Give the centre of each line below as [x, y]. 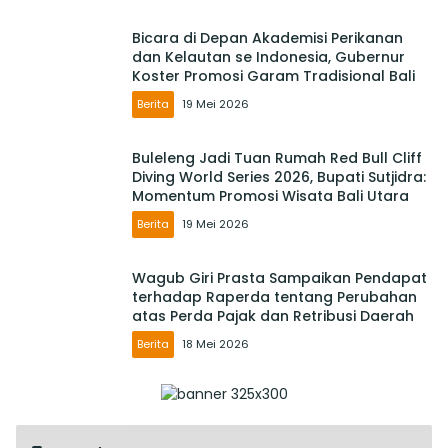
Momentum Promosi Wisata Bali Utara [270, 195]
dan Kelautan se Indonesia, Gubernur [268, 56]
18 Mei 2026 [215, 343]
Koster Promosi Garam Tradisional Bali [273, 75]
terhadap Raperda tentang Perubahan [274, 296]
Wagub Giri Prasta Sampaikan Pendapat [279, 277]
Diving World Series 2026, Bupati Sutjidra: [279, 176]
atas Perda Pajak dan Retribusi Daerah [273, 315]
